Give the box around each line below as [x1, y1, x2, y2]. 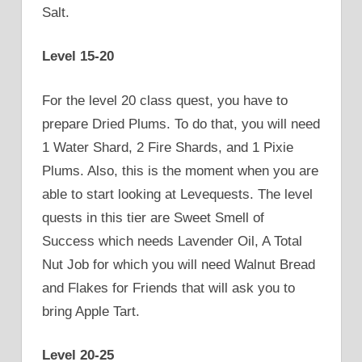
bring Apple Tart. [42, 303, 140, 319]
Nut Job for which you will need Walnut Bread [42, 256, 315, 272]
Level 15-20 [42, 48, 114, 65]
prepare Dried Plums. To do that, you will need [42, 116, 320, 132]
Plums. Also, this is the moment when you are [42, 162, 318, 179]
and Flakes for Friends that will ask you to [42, 280, 295, 296]
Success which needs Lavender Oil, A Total [42, 233, 302, 249]
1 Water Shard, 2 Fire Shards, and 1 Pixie [42, 139, 293, 155]
